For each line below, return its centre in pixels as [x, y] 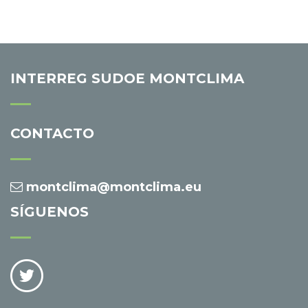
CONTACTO [52, 133]
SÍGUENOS [49, 211]
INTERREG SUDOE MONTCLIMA [127, 78]
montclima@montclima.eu [114, 187]
